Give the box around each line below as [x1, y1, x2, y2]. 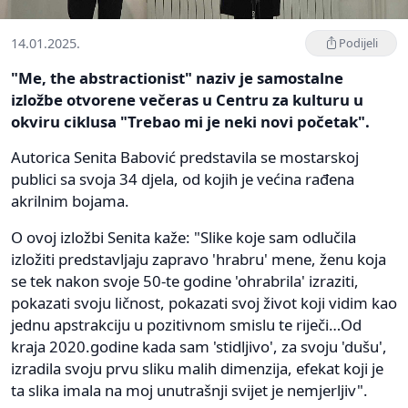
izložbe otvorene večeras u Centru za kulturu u [11, 88, 363, 110]
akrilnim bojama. [11, 189, 129, 211]
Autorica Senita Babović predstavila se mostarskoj [11, 146, 359, 168]
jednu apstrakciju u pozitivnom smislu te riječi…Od [11, 313, 362, 335]
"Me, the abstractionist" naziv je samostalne [11, 66, 343, 88]
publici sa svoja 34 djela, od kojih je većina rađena [11, 168, 354, 189]
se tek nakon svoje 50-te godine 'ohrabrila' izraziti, [11, 270, 359, 291]
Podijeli [339, 34, 378, 51]
